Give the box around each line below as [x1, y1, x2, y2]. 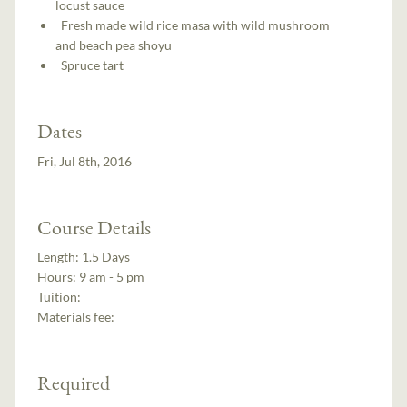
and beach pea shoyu [55, 36, 173, 53]
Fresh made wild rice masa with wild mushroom [55, 16, 331, 33]
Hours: [37, 269, 80, 285]
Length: [37, 249, 83, 265]
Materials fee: [37, 309, 115, 325]
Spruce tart [55, 56, 124, 73]
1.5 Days [82, 249, 131, 265]
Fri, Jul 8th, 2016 [37, 153, 133, 169]
